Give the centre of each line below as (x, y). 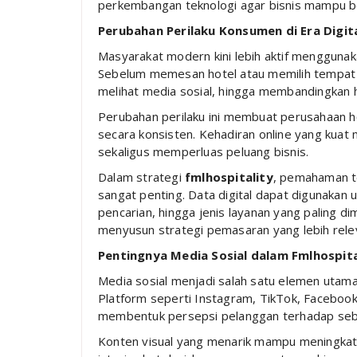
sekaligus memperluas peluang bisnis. (204, 151)
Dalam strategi (141, 177)
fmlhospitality (229, 177)
